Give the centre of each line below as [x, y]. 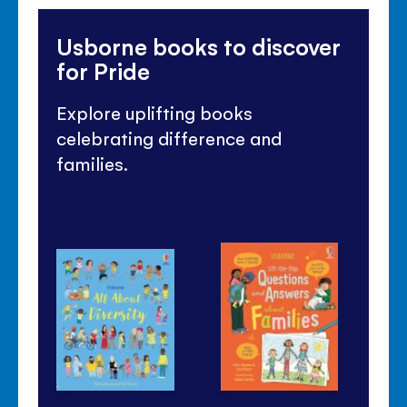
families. [93, 163]
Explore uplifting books [155, 112]
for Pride [104, 71]
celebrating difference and [169, 138]
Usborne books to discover [199, 46]
